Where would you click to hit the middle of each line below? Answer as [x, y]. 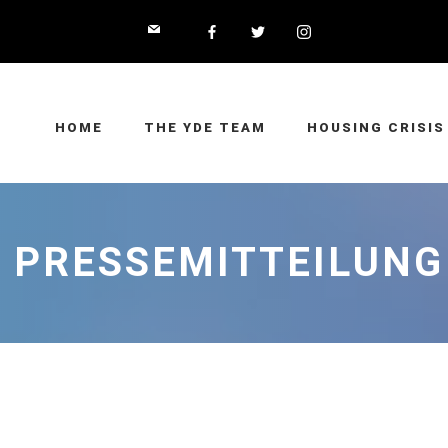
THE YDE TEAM [205, 127]
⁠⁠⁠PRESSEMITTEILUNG [224, 262]
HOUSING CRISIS [376, 127]
